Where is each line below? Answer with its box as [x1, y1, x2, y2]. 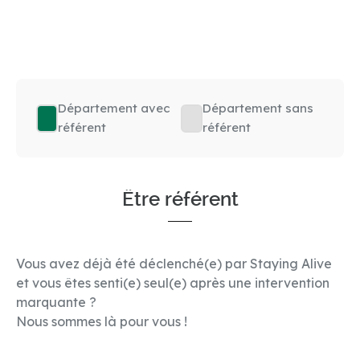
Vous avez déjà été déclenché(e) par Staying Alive [16, 256, 332, 272]
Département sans [202, 100, 313, 116]
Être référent [121, 188, 239, 211]
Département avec [58, 100, 171, 116]
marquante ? [16, 294, 96, 310]
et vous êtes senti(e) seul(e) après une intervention [16, 275, 329, 291]
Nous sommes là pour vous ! [16, 313, 187, 329]
